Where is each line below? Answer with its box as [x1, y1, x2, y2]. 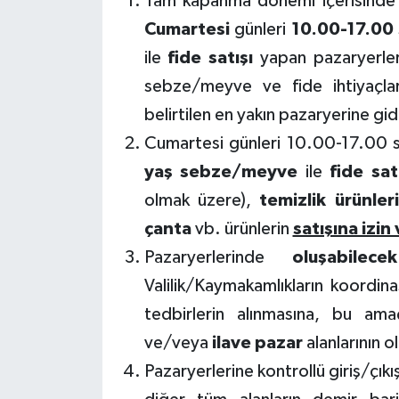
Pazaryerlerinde [143, 248, 293, 266]
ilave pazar [211, 333, 306, 352]
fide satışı [160, 48, 254, 67]
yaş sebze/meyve [143, 162, 298, 181]
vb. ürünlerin [191, 219, 293, 238]
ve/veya [143, 333, 212, 352]
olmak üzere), [143, 191, 260, 209]
